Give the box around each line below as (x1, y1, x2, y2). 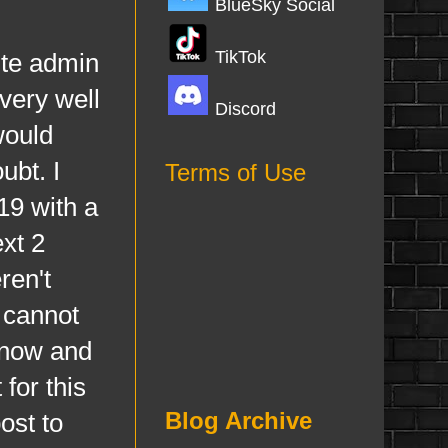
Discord (214, 99, 276, 119)
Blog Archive (164, 407, 312, 434)
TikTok (214, 47, 266, 67)
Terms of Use (164, 159, 306, 186)
